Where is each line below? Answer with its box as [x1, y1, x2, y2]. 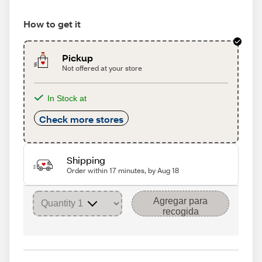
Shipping [66, 154, 105, 166]
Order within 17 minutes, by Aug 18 [66, 166, 179, 175]
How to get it [23, 18, 81, 30]
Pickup [62, 51, 94, 64]
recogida [162, 206, 199, 216]
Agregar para [153, 196, 208, 206]
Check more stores [39, 113, 123, 125]
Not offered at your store [62, 64, 143, 73]
